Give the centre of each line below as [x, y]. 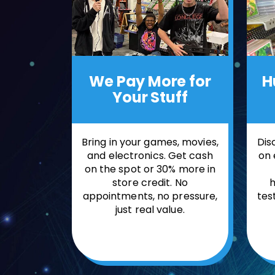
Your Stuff [150, 98]
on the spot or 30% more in [150, 169]
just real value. [150, 210]
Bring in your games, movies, [150, 142]
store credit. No [150, 183]
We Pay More [138, 82]
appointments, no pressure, [150, 196]
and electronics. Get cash [150, 156]
